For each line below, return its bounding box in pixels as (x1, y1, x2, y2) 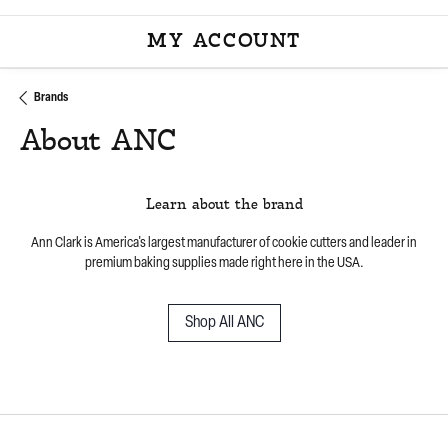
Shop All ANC (184, 315, 264, 332)
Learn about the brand (145, 197, 303, 214)
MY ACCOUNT (147, 31, 301, 53)
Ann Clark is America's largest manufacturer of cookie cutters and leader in (31, 237, 417, 251)
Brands (34, 91, 68, 104)
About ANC (20, 126, 176, 159)
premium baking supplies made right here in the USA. (84, 257, 364, 271)
